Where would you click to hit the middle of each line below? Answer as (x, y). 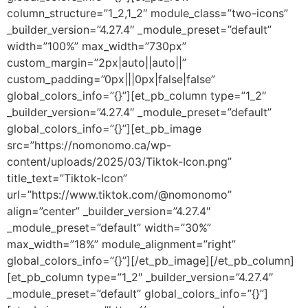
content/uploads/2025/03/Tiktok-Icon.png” (119, 161)
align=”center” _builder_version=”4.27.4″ (109, 211)
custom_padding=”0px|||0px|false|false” (111, 79)
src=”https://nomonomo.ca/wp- (89, 145)
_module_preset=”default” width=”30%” (109, 227)
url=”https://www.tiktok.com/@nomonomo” (119, 194)
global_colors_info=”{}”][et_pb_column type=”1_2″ (136, 95)
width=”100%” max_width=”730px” (97, 46)
